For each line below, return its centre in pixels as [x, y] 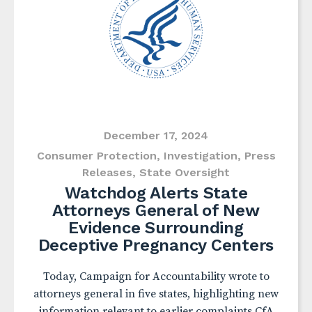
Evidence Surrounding [156, 228]
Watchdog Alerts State [156, 193]
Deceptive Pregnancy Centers [156, 245]
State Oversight [185, 172]
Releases [107, 172]
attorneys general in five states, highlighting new [156, 294]
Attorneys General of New [156, 210]
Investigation [200, 156]
